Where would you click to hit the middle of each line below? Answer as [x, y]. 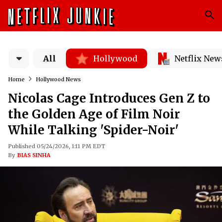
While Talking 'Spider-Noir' [93, 130]
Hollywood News [58, 79]
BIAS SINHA [34, 155]
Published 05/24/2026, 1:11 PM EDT [56, 146]
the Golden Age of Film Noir [94, 114]
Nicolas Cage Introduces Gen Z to [109, 98]
